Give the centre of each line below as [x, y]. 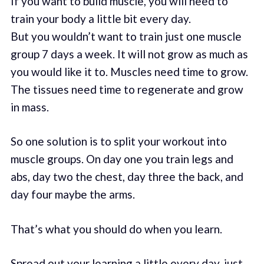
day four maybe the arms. [72, 194]
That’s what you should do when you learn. [116, 229]
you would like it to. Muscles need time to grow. [129, 71]
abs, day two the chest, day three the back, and [127, 177]
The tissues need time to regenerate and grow [127, 89]
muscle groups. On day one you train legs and [122, 159]
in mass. [29, 107]
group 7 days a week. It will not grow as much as [129, 54]
